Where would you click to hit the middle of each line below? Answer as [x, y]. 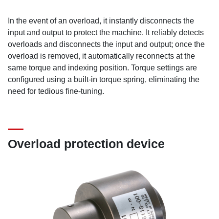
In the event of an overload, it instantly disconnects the [101, 21]
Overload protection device [86, 144]
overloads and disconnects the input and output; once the [106, 44]
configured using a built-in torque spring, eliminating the [104, 79]
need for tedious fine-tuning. [56, 91]
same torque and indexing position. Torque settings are [102, 68]
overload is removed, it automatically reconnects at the [101, 56]
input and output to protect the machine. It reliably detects [106, 33]
